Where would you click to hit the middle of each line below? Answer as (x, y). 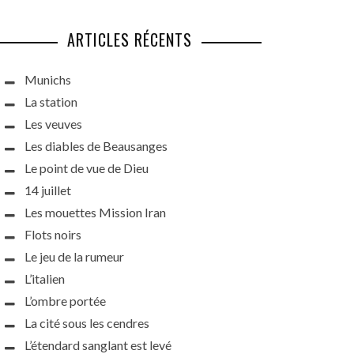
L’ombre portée (65, 301)
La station (51, 102)
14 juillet (48, 190)
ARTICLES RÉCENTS (129, 40)
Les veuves (53, 124)
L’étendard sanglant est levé (98, 345)
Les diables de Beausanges (96, 146)
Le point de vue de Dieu (87, 168)
